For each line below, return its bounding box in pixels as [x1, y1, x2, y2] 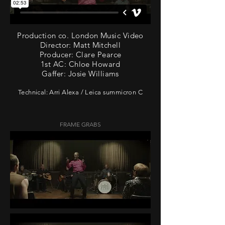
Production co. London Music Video [17, 31, 144, 40]
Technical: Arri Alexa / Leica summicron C [18, 88, 143, 96]
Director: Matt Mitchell [40, 40, 121, 50]
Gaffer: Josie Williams [42, 69, 119, 78]
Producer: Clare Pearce [39, 50, 122, 59]
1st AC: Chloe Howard [41, 59, 120, 69]
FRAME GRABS [60, 121, 101, 128]
